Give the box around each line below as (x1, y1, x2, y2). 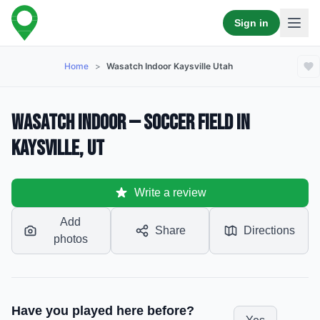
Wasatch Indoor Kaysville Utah (106, 61, 234, 71)
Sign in (234, 17, 269, 29)
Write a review (134, 186, 206, 199)
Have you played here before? (11, 304, 194, 318)
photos (53, 233, 88, 245)
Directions (243, 224, 295, 236)
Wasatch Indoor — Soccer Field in (11, 110, 250, 136)
